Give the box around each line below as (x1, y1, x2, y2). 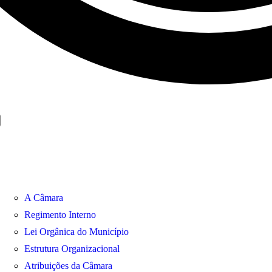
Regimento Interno (24, 209, 96, 220)
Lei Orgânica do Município (24, 226, 129, 237)
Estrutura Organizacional (24, 243, 120, 254)
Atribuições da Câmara (24, 260, 112, 271)
